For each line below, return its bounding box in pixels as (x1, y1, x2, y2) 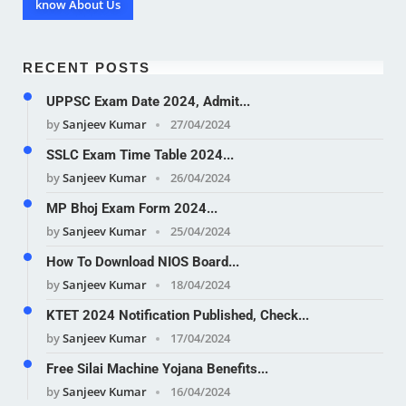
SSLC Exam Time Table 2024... (46, 146, 234, 163)
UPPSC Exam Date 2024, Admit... (46, 92, 250, 110)
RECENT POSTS (23, 59, 150, 75)
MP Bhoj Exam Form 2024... (46, 199, 217, 217)
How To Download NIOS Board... (46, 253, 239, 270)
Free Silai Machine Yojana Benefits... (46, 360, 268, 377)
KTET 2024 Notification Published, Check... (46, 306, 309, 324)
